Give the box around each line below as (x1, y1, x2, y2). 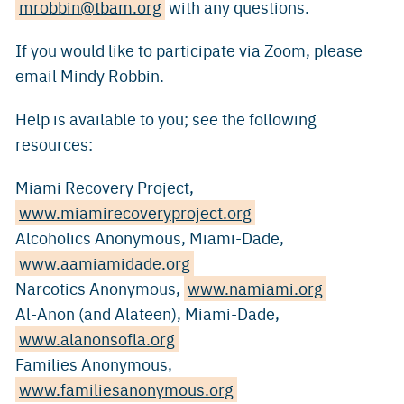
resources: (15, 133, 93, 155)
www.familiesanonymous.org (19, 378, 234, 400)
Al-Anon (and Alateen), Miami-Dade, (15, 302, 283, 325)
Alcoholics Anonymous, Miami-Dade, (15, 226, 288, 249)
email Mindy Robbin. (15, 64, 164, 87)
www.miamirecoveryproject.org (19, 201, 252, 224)
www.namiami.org (188, 277, 323, 299)
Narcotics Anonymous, (15, 277, 184, 299)
